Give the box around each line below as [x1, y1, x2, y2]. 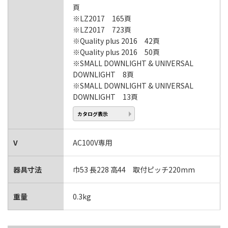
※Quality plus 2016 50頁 [73, 47, 160, 58]
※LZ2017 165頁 [73, 13, 131, 24]
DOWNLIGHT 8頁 [73, 69, 134, 80]
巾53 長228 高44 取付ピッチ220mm [73, 164, 195, 175]
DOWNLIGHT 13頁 [73, 92, 138, 102]
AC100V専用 [73, 137, 112, 148]
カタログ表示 [77, 109, 108, 118]
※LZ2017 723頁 [73, 24, 131, 35]
